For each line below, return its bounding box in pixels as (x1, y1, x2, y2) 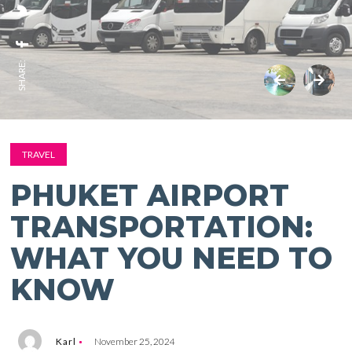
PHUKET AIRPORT (10, 178, 290, 213)
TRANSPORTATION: (10, 209, 313, 244)
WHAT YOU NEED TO (10, 240, 333, 276)
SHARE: (16, 60, 27, 91)
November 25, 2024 (94, 335, 176, 347)
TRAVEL (22, 148, 56, 160)
